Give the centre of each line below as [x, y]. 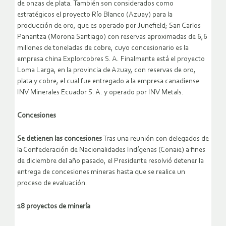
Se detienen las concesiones [60, 139]
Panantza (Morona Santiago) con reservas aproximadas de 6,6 [112, 37]
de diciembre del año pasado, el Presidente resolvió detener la [110, 161]
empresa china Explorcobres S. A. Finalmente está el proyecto [111, 60]
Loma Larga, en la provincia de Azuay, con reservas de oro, [106, 71]
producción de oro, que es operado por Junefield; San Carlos [109, 26]
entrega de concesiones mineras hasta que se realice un [101, 173]
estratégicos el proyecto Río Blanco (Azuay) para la [95, 15]
